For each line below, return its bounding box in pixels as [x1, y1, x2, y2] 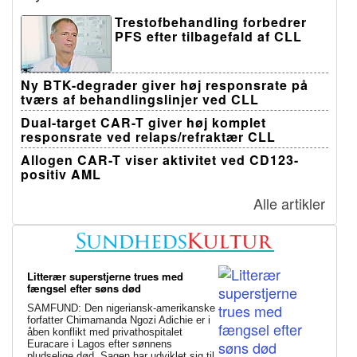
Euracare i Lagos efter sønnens [27, 337, 172, 350]
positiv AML [21, 165, 101, 184]
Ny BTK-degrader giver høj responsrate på [21, 76, 308, 95]
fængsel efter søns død [27, 280, 141, 296]
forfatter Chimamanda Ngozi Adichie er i [27, 313, 210, 326]
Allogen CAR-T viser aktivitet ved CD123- [21, 151, 299, 170]
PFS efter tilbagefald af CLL [115, 27, 302, 46]
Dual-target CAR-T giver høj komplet [21, 113, 266, 132]
